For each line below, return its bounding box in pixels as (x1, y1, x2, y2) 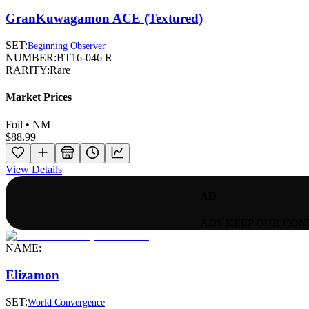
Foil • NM (6, 118, 50, 130)
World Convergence (28, 297, 105, 308)
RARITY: (6, 64, 50, 77)
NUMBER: (6, 52, 57, 64)
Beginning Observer (28, 41, 106, 52)
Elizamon (6, 267, 59, 282)
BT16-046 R (57, 52, 112, 64)
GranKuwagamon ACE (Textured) (6, 11, 203, 26)
